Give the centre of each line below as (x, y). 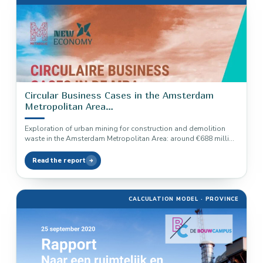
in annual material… (57, 149)
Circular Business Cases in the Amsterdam (119, 95)
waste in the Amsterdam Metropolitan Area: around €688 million (131, 139)
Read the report (59, 161)
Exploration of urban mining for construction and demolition (125, 129)
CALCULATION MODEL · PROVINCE (184, 199)
